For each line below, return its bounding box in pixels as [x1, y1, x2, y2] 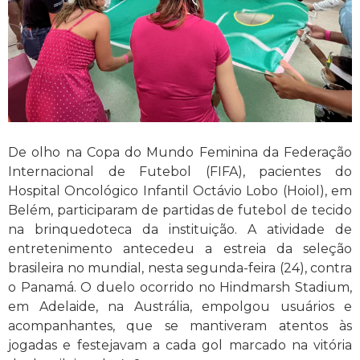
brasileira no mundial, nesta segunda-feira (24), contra [8, 260, 352, 276]
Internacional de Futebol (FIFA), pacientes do [8, 163, 352, 179]
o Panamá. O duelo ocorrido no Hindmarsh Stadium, [8, 279, 352, 295]
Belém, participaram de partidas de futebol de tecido [8, 202, 352, 218]
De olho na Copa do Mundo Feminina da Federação [8, 144, 352, 160]
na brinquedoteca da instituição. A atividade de [8, 221, 352, 237]
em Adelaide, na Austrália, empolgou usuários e [8, 298, 352, 314]
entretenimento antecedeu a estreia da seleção [8, 240, 352, 256]
